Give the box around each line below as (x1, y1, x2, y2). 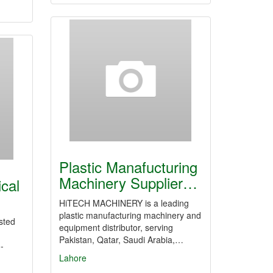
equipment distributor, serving (59, 221, 173, 233)
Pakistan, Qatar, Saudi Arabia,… (59, 233, 183, 246)
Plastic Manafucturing (59, 156, 197, 177)
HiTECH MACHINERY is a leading (59, 197, 189, 209)
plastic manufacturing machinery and (59, 209, 201, 221)
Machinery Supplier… (59, 172, 197, 193)
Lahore (59, 252, 87, 264)
